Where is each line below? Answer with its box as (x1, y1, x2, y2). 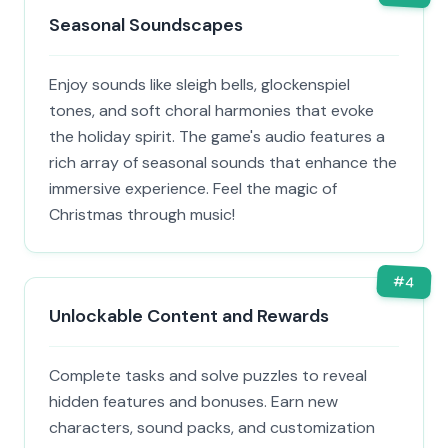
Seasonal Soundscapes (49, 13, 243, 37)
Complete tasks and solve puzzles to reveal (49, 365, 367, 386)
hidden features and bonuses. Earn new (49, 391, 338, 412)
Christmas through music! (49, 204, 235, 225)
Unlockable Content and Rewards (49, 304, 329, 328)
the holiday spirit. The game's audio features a (49, 126, 385, 147)
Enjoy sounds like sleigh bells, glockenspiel (49, 74, 350, 95)
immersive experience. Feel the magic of (49, 178, 337, 199)
